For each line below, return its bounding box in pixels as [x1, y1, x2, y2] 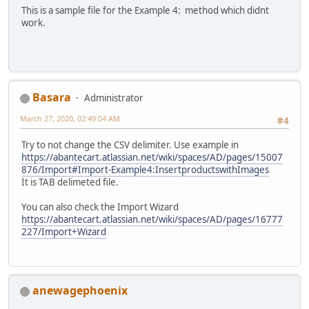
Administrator [84, 92, 143, 105]
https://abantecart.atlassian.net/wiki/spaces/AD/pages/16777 [21, 212, 283, 226]
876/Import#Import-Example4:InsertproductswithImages [21, 163, 269, 176]
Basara [32, 90, 71, 106]
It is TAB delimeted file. [21, 175, 119, 188]
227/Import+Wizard [21, 225, 106, 238]
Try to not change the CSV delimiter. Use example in [21, 138, 239, 151]
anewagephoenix [32, 283, 128, 299]
